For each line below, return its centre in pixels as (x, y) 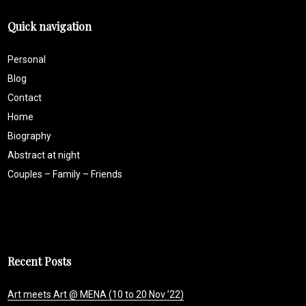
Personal (27, 59)
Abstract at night (44, 155)
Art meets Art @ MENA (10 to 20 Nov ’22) (96, 294)
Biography (30, 136)
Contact (25, 97)
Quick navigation (50, 26)
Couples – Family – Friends (65, 174)
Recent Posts (40, 261)
